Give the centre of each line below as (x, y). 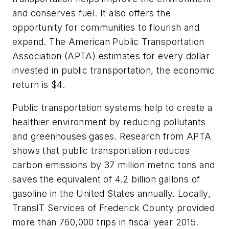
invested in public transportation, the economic (114, 70)
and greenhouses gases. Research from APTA (112, 136)
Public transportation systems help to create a (112, 108)
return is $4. (39, 84)
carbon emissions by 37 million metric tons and (114, 165)
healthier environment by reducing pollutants (109, 122)
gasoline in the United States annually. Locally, (112, 194)
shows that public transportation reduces (101, 151)
